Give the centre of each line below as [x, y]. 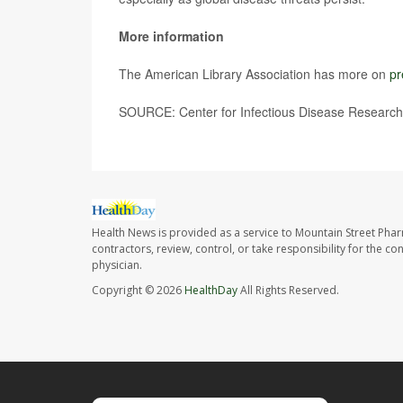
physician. [117, 265]
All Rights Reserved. [288, 291]
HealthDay [211, 291]
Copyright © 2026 [138, 291]
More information [171, 36]
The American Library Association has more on [254, 74]
